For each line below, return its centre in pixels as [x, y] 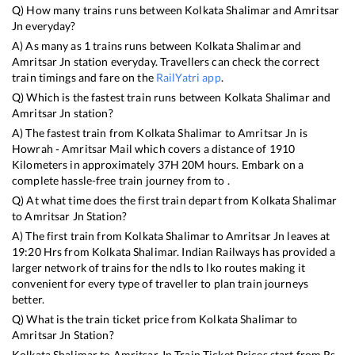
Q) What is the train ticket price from [106, 319]
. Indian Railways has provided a [256, 251]
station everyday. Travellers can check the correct [195, 61]
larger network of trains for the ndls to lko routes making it [159, 267]
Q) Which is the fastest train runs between [118, 97]
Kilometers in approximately [85, 164]
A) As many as [48, 45]
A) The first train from [69, 235]
